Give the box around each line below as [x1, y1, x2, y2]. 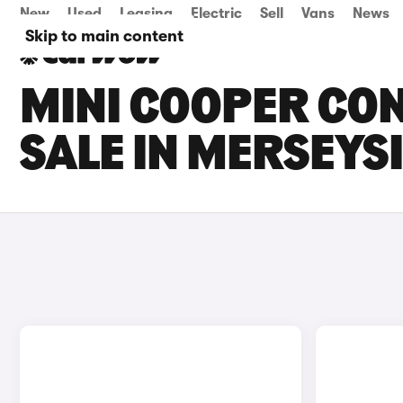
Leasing [120, 5, 173, 22]
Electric [191, 5, 242, 22]
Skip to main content [25, 27, 184, 45]
